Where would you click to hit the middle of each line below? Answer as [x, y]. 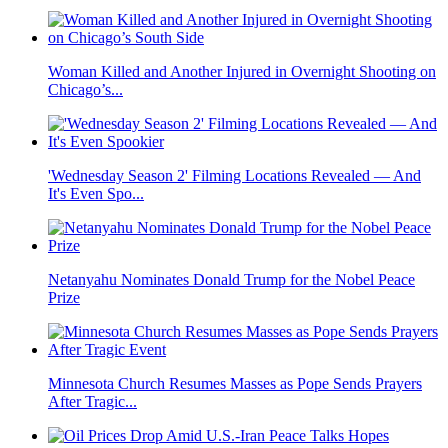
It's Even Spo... [96, 193]
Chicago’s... [85, 89]
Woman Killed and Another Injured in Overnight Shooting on [242, 71]
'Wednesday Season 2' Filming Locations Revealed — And [234, 175]
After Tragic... [92, 401]
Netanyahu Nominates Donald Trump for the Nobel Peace [231, 279]
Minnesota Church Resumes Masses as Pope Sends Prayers [235, 383]
